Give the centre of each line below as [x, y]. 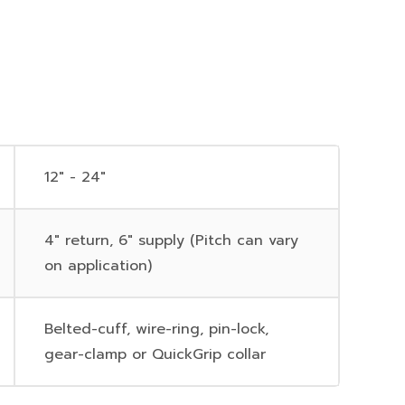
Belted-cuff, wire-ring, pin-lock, [157, 329]
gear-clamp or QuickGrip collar [155, 354]
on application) [99, 266]
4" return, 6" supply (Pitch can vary [172, 240]
